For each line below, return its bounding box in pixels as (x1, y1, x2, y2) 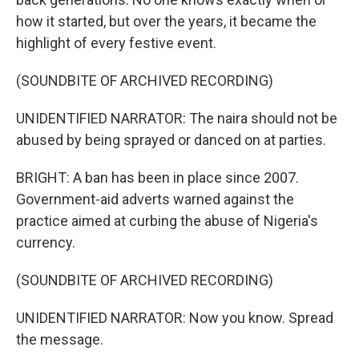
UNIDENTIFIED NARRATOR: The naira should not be (16, 110, 337, 127)
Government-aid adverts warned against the (16, 191, 294, 208)
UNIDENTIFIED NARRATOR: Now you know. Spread (16, 309, 333, 326)
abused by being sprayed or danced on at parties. (16, 131, 326, 148)
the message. (16, 331, 103, 348)
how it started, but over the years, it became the (16, 13, 317, 30)
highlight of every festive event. (16, 34, 216, 51)
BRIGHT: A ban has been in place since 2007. (16, 169, 299, 186)
